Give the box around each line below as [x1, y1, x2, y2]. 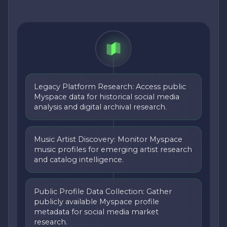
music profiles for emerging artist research [34, 144, 192, 154]
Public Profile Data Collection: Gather [34, 186, 172, 196]
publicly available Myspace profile [34, 197, 159, 206]
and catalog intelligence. [34, 155, 124, 164]
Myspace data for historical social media [34, 92, 179, 102]
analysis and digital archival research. [34, 102, 167, 112]
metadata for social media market [34, 207, 159, 216]
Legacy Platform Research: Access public [34, 82, 186, 92]
